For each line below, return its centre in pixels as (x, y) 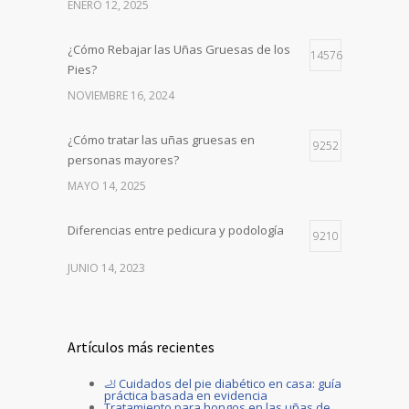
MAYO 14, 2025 (107, 185)
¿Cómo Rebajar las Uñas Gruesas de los (179, 49)
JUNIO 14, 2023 (106, 267)
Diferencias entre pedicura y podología (176, 230)
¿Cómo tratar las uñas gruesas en (161, 139)
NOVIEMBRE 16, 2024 (121, 95)
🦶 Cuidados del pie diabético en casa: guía (223, 383)
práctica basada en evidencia (186, 395)
